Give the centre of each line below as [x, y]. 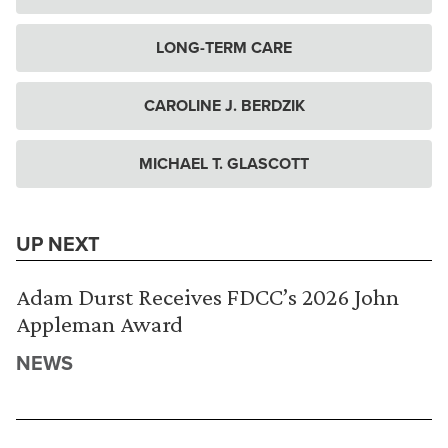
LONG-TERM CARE [224, 47]
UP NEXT [58, 243]
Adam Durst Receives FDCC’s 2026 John [207, 296]
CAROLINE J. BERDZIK [224, 105]
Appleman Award [99, 323]
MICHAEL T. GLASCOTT [224, 163]
